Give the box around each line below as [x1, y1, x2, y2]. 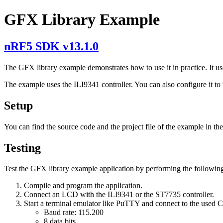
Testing [4, 141, 41, 154]
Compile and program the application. [24, 181, 142, 190]
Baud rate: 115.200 [44, 208, 104, 217]
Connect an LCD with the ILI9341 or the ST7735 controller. [24, 190, 214, 199]
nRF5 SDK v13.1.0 [4, 39, 99, 53]
